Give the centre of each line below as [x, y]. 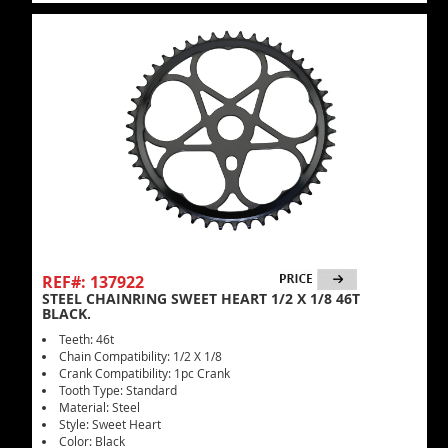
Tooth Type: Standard [118, 390]
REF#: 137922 [93, 282]
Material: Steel [99, 407]
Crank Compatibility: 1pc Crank [144, 373]
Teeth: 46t [86, 339]
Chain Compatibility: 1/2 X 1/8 [140, 356]
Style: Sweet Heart [110, 424]
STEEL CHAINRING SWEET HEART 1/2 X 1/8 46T [201, 298]
